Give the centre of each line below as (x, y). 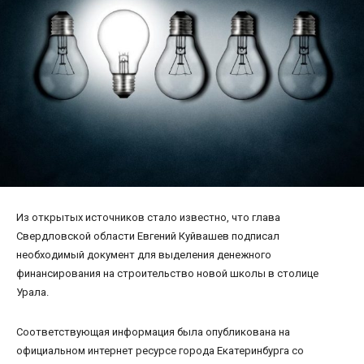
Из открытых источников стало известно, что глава (148, 217)
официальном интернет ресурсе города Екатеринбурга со (160, 350)
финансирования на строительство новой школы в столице (167, 273)
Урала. (32, 292)
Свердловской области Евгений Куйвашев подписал (148, 236)
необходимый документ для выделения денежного (144, 254)
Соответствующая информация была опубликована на (153, 331)
